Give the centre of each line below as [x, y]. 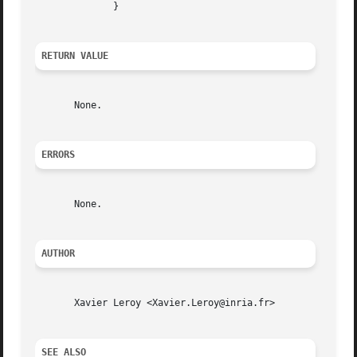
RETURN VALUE [75, 56]
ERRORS [59, 155]
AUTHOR [59, 254]
